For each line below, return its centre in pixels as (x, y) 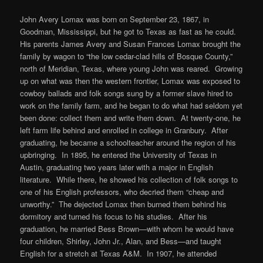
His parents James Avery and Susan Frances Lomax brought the (131, 43)
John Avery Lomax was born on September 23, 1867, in (115, 19)
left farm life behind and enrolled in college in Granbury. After (124, 130)
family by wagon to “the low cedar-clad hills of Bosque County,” (127, 56)
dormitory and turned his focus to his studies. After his (114, 216)
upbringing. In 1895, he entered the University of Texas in (119, 154)
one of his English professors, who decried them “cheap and (122, 191)
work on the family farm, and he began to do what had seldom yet (131, 105)
